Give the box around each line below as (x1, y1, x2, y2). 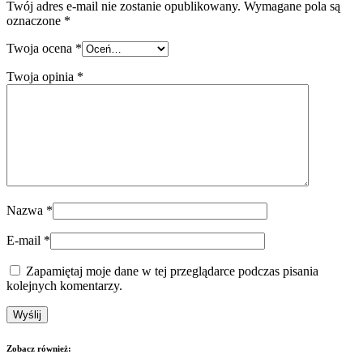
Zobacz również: (6, 343, 71, 353)
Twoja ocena (6, 41, 75, 55)
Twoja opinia (6, 69, 77, 83)
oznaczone (6, 13, 64, 28)
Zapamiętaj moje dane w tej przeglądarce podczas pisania (26, 263, 318, 278)
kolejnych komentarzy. (6, 278, 122, 293)
